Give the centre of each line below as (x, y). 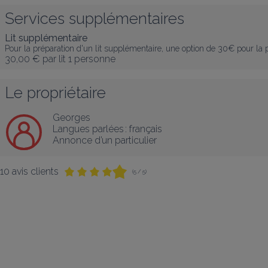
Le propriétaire (55, 93)
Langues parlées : (90, 129)
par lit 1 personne (79, 59)
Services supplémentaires (95, 19)
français (146, 129)
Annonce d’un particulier (105, 140)
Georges (71, 118)
